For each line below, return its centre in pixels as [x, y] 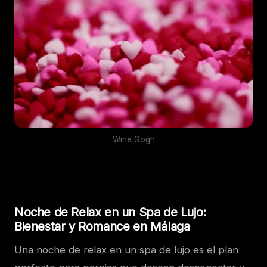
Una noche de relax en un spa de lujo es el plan [126, 249]
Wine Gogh [133, 139]
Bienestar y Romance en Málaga [102, 226]
